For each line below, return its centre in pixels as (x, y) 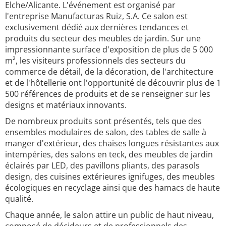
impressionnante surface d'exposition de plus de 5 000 (109, 49)
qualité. (19, 199)
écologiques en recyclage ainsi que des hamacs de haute (112, 188)
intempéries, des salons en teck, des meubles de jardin (109, 154)
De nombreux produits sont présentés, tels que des (103, 121)
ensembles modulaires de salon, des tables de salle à (106, 132)
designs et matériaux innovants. (66, 105)
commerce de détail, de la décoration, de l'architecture (109, 72)
